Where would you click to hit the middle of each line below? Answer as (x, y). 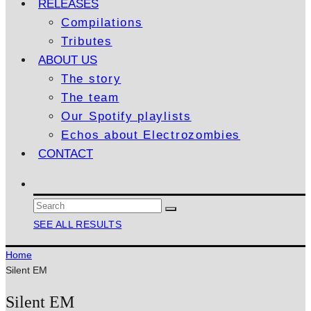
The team (90, 98)
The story (91, 79)
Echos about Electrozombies (151, 135)
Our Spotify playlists (126, 116)
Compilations (102, 23)
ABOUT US (68, 60)
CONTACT (66, 154)
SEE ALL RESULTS (78, 224)
